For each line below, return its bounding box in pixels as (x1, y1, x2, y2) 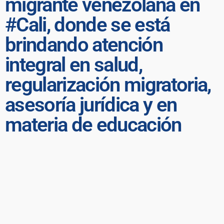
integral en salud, (5, 52, 142, 76)
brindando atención (5, 32, 163, 56)
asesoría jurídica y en (5, 92, 177, 116)
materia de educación (5, 112, 181, 136)
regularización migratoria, (5, 72, 211, 96)
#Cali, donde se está (5, 12, 170, 36)
